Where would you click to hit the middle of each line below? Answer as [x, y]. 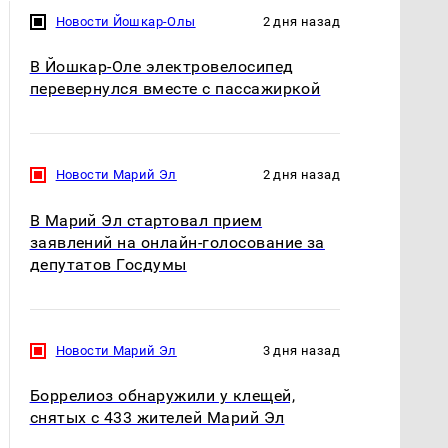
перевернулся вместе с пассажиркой [175, 89]
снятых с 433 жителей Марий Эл [157, 418]
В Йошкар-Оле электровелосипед [161, 67]
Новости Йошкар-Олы [125, 21]
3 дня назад [301, 350]
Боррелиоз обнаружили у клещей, [162, 396]
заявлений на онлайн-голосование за [177, 242]
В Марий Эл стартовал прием [146, 220]
